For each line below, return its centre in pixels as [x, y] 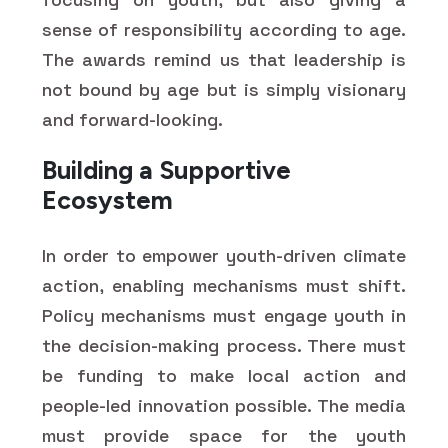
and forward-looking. [132, 119]
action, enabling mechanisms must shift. [224, 285]
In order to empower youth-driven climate [224, 255]
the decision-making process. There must [224, 345]
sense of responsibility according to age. [224, 29]
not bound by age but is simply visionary [224, 89]
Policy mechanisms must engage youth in [224, 315]
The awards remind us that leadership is [224, 59]
